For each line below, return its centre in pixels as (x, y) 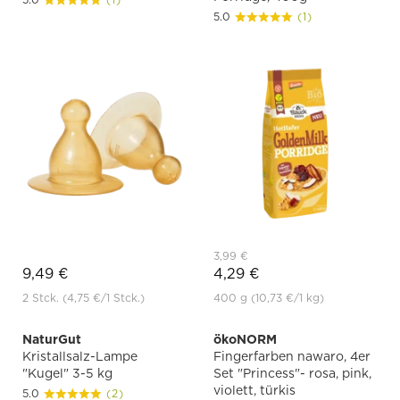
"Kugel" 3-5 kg (67, 374)
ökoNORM (245, 340)
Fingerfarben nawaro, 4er (292, 357)
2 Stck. (42, 298)
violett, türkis (254, 391)
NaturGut (52, 340)
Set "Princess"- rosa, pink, (292, 374)
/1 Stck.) (123, 298)
